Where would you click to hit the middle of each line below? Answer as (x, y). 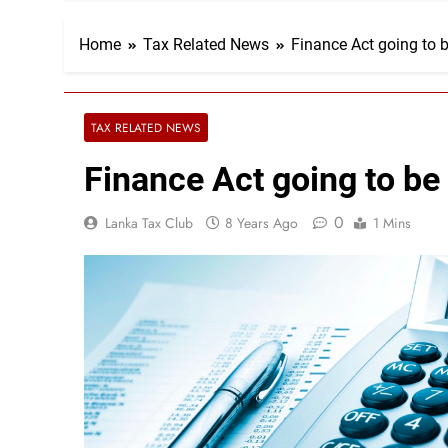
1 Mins (392, 223)
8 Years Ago (261, 223)
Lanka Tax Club (149, 223)
